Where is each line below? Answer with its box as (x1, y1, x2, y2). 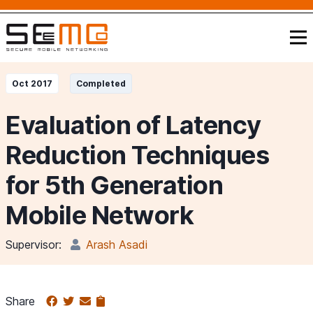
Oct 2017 (12, 78, 52, 89)
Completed (76, 78, 126, 89)
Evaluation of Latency (6, 110, 261, 140)
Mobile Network (6, 200, 194, 231)
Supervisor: (6, 238, 61, 252)
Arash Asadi (86, 238, 147, 252)
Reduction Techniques (6, 140, 269, 170)
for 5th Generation (6, 170, 223, 201)
